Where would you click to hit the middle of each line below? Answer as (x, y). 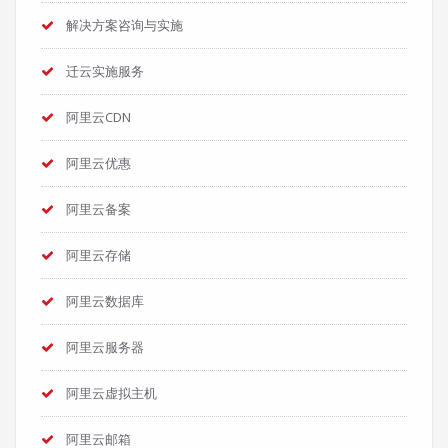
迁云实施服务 (105, 71)
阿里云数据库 (105, 301)
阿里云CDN (98, 117)
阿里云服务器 (105, 347)
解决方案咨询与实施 (124, 25)
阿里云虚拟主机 (111, 393)
